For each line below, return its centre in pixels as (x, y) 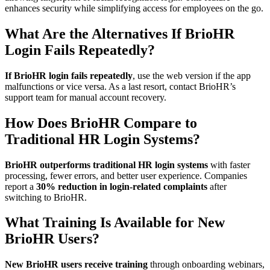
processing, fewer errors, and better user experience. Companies (126, 175)
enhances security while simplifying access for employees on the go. (134, 8)
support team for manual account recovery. (86, 97)
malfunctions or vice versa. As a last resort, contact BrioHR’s (120, 86)
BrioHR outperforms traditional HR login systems (106, 165)
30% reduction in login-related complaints (122, 186)
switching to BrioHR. (46, 197)
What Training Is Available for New (115, 223)
